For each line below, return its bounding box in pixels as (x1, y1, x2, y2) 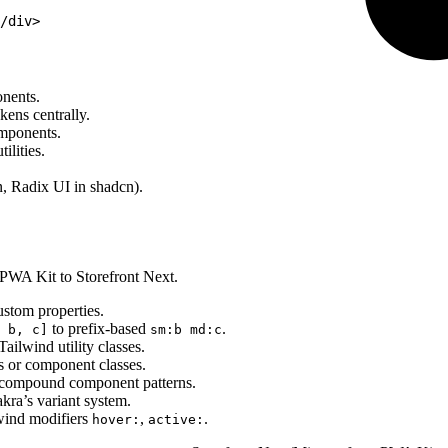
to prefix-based (48, 319, 150, 337)
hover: (92, 411, 140, 427)
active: (148, 411, 204, 427)
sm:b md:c (150, 321, 222, 337)
